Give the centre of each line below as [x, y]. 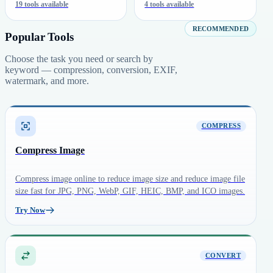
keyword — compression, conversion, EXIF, [91, 69]
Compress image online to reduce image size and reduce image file [130, 179]
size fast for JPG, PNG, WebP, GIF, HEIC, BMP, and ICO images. [130, 191]
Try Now [30, 210]
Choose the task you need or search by [79, 58]
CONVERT [223, 255]
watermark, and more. [47, 80]
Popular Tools [39, 37]
